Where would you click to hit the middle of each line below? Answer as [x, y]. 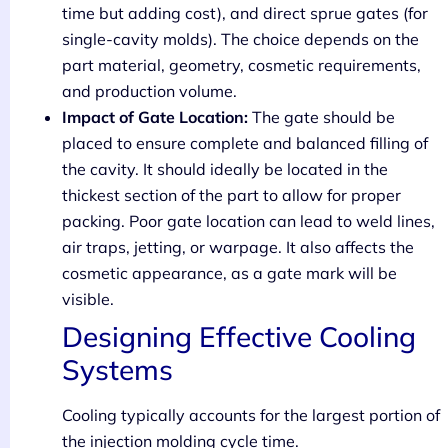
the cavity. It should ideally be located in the [225, 168]
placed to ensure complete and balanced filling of [245, 142]
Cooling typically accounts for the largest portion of [251, 414]
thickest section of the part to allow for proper [231, 194]
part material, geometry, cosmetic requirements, [241, 64]
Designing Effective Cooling [239, 336]
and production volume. [149, 90]
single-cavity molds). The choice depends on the [240, 38]
